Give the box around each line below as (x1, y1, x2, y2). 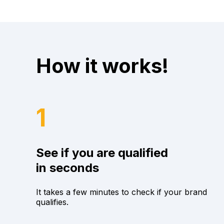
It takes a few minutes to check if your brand (36, 186, 207, 197)
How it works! (36, 53, 168, 78)
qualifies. (36, 196, 71, 207)
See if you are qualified (36, 145, 168, 160)
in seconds (36, 160, 99, 175)
